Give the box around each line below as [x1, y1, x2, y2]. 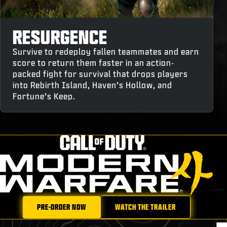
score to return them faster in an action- [13, 58, 174, 67]
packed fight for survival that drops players [13, 69, 188, 78]
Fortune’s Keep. [13, 91, 75, 100]
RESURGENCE [13, 26, 107, 47]
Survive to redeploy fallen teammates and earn [13, 47, 199, 56]
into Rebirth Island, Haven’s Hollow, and [13, 80, 172, 89]
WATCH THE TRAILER [115, 203, 176, 211]
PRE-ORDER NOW [36, 203, 86, 211]
